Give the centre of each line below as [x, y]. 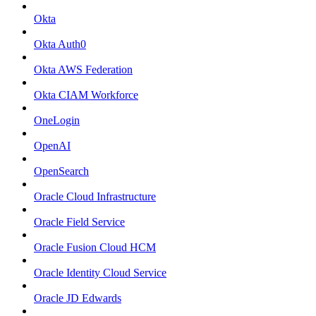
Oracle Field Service [79, 222]
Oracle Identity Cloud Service [100, 273]
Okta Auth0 [60, 44]
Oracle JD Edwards [78, 298]
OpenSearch [61, 171]
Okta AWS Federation [83, 70]
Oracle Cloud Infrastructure [95, 197]
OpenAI [52, 146]
